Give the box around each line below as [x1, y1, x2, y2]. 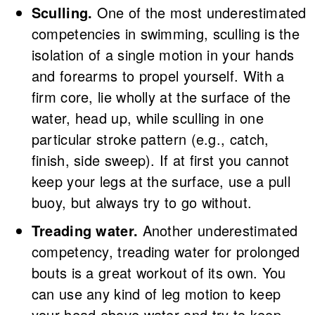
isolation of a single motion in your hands [31, 44, 295, 65]
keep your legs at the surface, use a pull [31, 170, 291, 191]
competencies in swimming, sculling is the [31, 22, 300, 44]
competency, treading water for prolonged [31, 240, 300, 262]
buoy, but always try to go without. [31, 191, 252, 212]
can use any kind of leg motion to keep [31, 283, 281, 304]
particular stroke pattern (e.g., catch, [31, 128, 269, 149]
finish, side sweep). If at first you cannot [31, 149, 290, 170]
